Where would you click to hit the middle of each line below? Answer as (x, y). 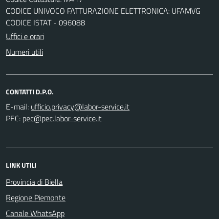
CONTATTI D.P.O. (30, 91)
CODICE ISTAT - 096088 (45, 22)
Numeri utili (24, 52)
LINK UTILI (21, 165)
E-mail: (17, 106)
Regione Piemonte (36, 197)
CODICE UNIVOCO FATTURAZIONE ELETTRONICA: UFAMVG (103, 11)
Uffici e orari (25, 36)
